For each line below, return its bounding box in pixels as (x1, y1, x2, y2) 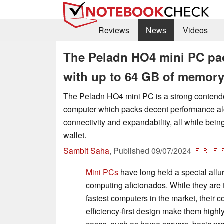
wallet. (63, 129, 86, 141)
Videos (182, 24, 208, 36)
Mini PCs (86, 166, 118, 178)
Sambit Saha (63, 144, 109, 156)
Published (113, 144, 151, 156)
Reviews (98, 24, 129, 36)
